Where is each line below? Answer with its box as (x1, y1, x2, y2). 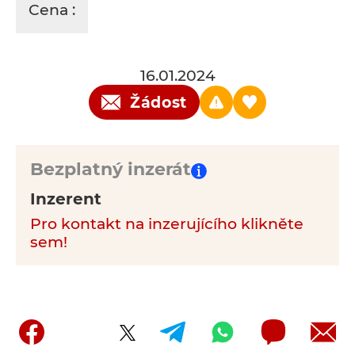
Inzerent (30, 189, 101, 208)
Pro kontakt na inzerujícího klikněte (30, 215, 303, 233)
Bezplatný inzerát (30, 158, 191, 180)
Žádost (129, 93, 188, 112)
